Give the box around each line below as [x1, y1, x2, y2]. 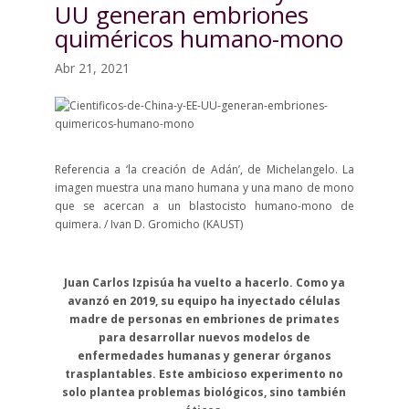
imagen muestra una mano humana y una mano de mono [54, 180, 355, 195]
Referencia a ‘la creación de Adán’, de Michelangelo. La [54, 162, 355, 177]
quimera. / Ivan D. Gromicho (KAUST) [54, 216, 243, 232]
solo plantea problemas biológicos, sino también [62, 384, 347, 400]
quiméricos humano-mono [54, 22, 343, 55]
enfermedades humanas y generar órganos [77, 348, 331, 363]
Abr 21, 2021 [54, 59, 130, 77]
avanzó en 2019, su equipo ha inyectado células [68, 293, 341, 309]
